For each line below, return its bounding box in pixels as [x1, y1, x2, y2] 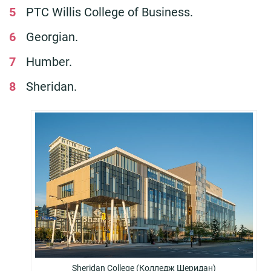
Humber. [26, 54, 72, 69]
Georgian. [26, 29, 78, 44]
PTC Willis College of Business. [26, 4, 193, 19]
